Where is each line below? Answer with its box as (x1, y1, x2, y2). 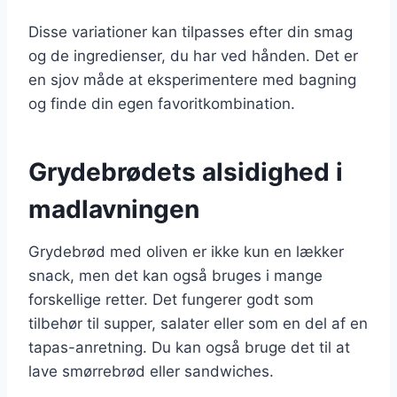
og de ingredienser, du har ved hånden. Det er (28, 46, 358, 65)
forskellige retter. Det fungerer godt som (28, 290, 314, 308)
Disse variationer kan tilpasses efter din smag (28, 22, 353, 41)
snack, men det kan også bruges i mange (28, 266, 323, 284)
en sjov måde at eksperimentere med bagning (28, 70, 356, 89)
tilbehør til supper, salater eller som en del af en (28, 314, 368, 332)
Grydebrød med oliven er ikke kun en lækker (28, 242, 344, 261)
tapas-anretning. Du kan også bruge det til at (28, 338, 350, 356)
